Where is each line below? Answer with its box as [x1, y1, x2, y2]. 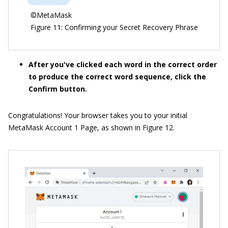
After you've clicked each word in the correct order [28, 60, 217, 70]
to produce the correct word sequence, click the [28, 72, 206, 82]
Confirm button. [28, 84, 87, 94]
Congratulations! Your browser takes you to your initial [8, 110, 187, 121]
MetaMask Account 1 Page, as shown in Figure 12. [8, 123, 175, 133]
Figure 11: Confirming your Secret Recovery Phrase [30, 22, 198, 33]
